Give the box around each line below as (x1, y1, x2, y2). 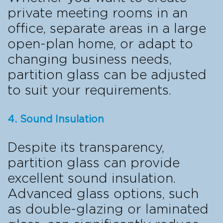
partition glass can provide (7, 156, 180, 170)
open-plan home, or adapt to (7, 37, 193, 51)
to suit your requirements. (7, 84, 171, 97)
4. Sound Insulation (7, 114, 104, 124)
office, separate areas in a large (7, 22, 206, 35)
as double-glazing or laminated (7, 203, 209, 216)
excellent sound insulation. (7, 172, 176, 185)
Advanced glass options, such (7, 187, 199, 201)
